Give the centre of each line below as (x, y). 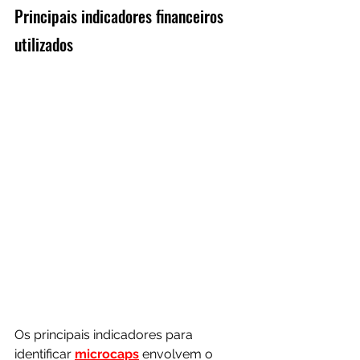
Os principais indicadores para (105, 334)
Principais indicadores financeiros (121, 16)
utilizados (44, 44)
